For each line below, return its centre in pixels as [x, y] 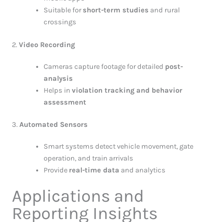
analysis [58, 78]
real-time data [94, 170]
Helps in [57, 90]
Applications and [78, 196]
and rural [164, 10]
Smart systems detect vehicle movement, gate [118, 147]
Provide [56, 170]
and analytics [142, 170]
